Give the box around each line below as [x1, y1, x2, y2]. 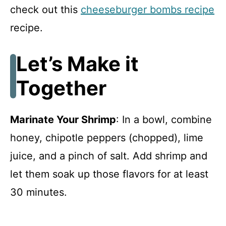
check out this [10, 3, 81, 16]
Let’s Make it [16, 51, 139, 76]
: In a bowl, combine [116, 113, 212, 126]
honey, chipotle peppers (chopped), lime [10, 131, 203, 144]
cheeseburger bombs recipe [81, 3, 214, 16]
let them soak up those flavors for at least [10, 167, 208, 180]
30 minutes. [10, 186, 67, 198]
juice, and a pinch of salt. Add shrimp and [10, 149, 207, 162]
